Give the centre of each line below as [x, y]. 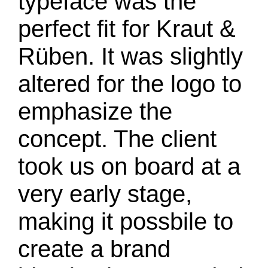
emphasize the [95, 111]
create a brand [94, 249]
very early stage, [105, 194]
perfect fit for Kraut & [127, 29]
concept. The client [117, 139]
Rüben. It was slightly [130, 56]
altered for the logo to [130, 84]
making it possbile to [126, 221]
